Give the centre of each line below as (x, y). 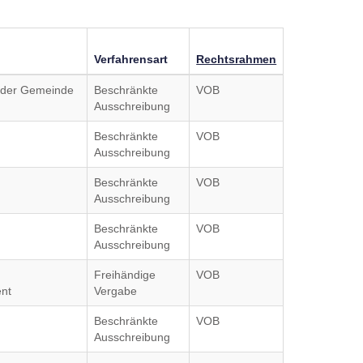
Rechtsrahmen (237, 59)
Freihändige (125, 275)
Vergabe (116, 291)
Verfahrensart (131, 59)
